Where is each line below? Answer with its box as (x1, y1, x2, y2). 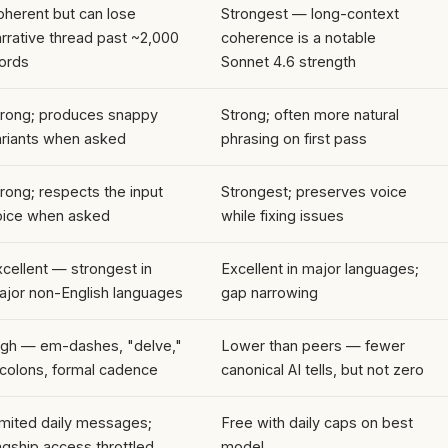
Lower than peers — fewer (221, 336, 405, 354)
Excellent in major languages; (221, 259, 419, 277)
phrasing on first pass (221, 129, 367, 147)
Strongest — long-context (221, 4, 399, 22)
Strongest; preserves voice (221, 182, 407, 200)
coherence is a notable (221, 28, 376, 46)
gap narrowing (221, 283, 318, 301)
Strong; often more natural (221, 105, 399, 123)
